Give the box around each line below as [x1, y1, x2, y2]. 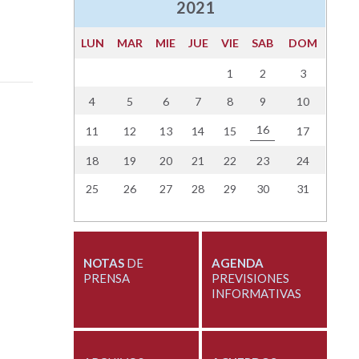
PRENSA [83, 271, 130, 286]
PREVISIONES [211, 271, 289, 286]
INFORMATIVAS [211, 286, 301, 301]
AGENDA [211, 256, 264, 271]
